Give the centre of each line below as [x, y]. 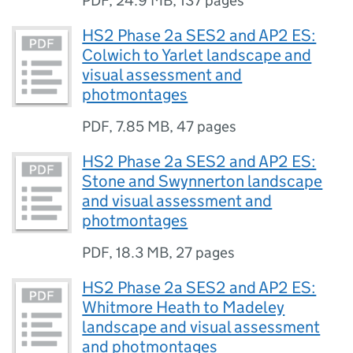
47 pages [207, 126]
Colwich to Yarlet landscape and [197, 55]
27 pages [206, 253]
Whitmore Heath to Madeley [184, 307]
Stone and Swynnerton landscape [203, 181]
